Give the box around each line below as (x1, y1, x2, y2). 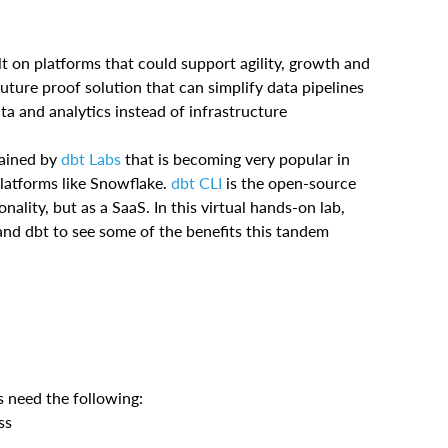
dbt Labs (61, 148, 121, 168)
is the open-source (222, 172, 356, 192)
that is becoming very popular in (121, 148, 350, 168)
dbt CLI (171, 172, 222, 192)
